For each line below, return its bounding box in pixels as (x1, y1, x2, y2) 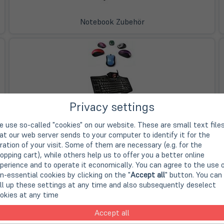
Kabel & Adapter (83, 201, 140, 211)
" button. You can (165, 169, 222, 179)
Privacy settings (69, 98, 154, 114)
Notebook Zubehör (79, 16, 144, 26)
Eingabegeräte (87, 109, 137, 119)
